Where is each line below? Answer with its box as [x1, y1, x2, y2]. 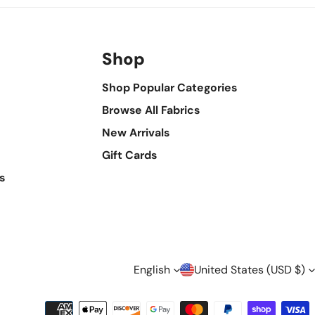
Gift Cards [101, 148, 157, 163]
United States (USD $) [194, 262, 305, 278]
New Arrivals [101, 125, 169, 141]
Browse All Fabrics [101, 103, 200, 118]
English [134, 262, 170, 278]
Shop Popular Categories [101, 80, 237, 96]
